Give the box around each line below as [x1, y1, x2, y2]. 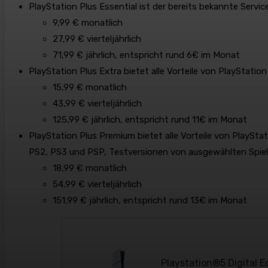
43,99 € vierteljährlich [53, 98, 142, 109]
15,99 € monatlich [53, 82, 127, 93]
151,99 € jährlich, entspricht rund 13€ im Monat [53, 195, 247, 206]
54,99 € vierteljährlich [53, 179, 142, 190]
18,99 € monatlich [53, 163, 127, 174]
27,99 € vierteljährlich [53, 33, 141, 45]
